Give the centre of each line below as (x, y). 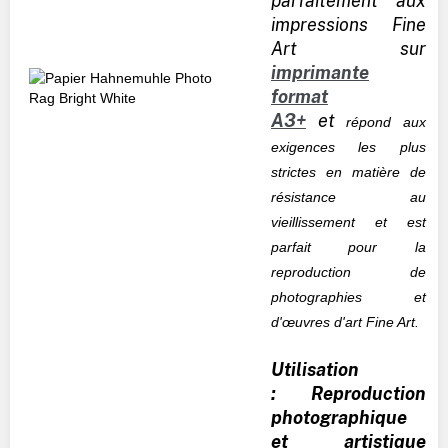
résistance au (348, 196)
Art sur (348, 48)
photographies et (348, 296)
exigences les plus (348, 146)
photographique (338, 417)
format (299, 96)
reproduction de (348, 271)
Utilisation (314, 369)
